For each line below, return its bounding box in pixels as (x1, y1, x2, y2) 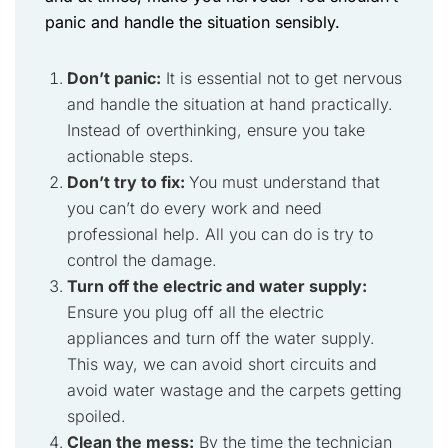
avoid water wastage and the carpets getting (67, 380, 402, 400)
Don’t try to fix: (67, 172, 189, 192)
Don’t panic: (67, 68, 161, 88)
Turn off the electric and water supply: (67, 276, 367, 296)
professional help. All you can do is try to (67, 224, 373, 244)
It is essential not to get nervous (161, 68, 402, 88)
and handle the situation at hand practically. (67, 94, 393, 114)
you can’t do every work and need (67, 198, 322, 218)
